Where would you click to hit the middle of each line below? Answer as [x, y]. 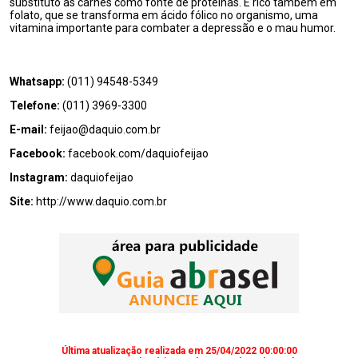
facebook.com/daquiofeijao [138, 153]
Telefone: [36, 105]
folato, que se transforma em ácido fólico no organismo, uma [164, 15]
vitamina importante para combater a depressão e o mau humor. [173, 28]
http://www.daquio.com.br [101, 201]
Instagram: [40, 177]
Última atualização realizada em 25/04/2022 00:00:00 [179, 351]
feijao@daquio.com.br [105, 129]
